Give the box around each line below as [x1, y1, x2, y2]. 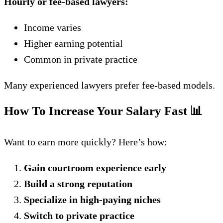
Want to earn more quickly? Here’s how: [4, 136, 167, 147]
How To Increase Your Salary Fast [4, 104, 190, 117]
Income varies [24, 22, 81, 33]
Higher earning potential [24, 38, 123, 49]
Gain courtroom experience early [24, 162, 166, 173]
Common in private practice [24, 54, 137, 65]
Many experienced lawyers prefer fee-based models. [4, 80, 215, 91]
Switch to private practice [24, 210, 134, 221]
